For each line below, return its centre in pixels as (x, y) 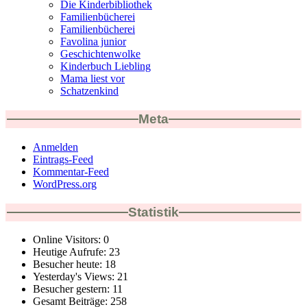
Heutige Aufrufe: (71, 252)
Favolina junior (93, 42)
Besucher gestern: (73, 289)
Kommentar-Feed (71, 171)
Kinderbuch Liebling (106, 66)
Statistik (153, 212)
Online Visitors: (68, 240)
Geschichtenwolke (100, 54)
